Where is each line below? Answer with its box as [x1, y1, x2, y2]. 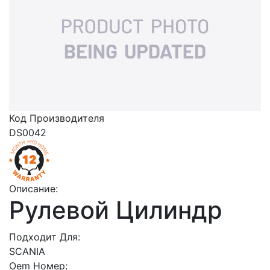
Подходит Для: [9, 231, 80, 243]
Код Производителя [9, 112, 104, 125]
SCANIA [9, 245, 45, 258]
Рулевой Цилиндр [9, 195, 222, 225]
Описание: [9, 183, 58, 195]
